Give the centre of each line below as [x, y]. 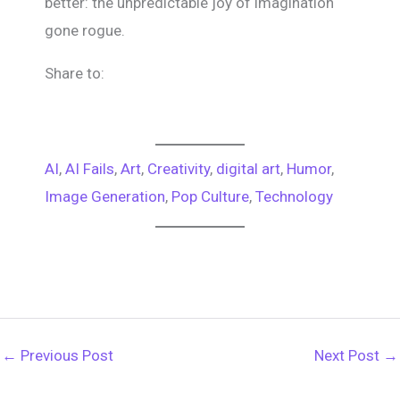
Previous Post [65, 355]
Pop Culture [210, 197]
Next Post [349, 355]
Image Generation [105, 197]
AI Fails [90, 169]
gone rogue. [85, 30]
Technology [294, 197]
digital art [248, 169]
